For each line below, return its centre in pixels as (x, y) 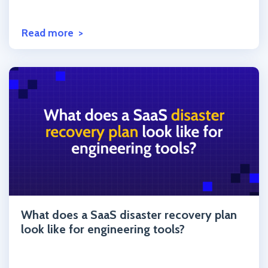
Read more (48, 33)
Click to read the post (62, 204)
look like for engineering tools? (103, 229)
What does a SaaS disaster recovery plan (129, 215)
